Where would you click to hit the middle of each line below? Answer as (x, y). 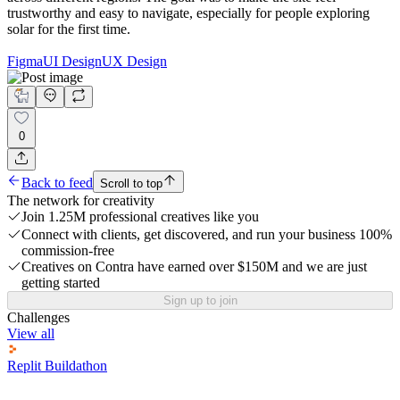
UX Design (134, 61)
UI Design (72, 61)
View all (31, 333)
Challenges (38, 317)
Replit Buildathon (57, 365)
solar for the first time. (69, 29)
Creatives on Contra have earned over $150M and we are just (194, 266)
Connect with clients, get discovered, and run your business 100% (207, 234)
